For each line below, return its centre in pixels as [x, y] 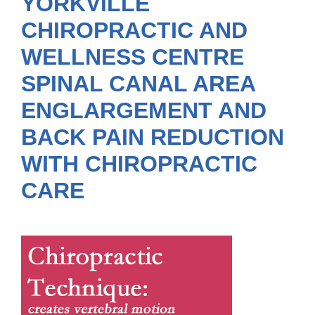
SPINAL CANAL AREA [138, 84]
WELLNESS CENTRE [133, 57]
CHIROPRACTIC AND [134, 30]
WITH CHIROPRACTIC [139, 164]
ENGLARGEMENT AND [144, 110]
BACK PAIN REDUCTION [153, 137]
